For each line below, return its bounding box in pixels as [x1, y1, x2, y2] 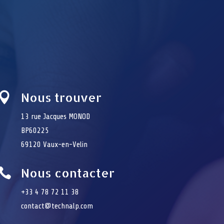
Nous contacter [21, 165, 115, 181]
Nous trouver [21, 89, 102, 105]
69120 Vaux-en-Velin [21, 139, 88, 149]
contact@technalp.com [21, 201, 93, 211]
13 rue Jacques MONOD [21, 111, 90, 121]
